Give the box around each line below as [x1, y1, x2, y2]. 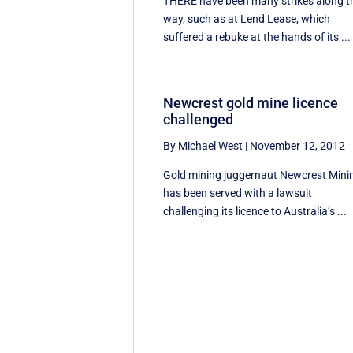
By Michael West [163, 139, 243, 153]
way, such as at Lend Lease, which [163, 12, 331, 25]
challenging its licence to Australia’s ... [163, 205, 347, 218]
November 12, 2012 [250, 139, 346, 153]
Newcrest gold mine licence [163, 95, 339, 112]
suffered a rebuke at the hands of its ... [163, 30, 351, 43]
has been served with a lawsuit [163, 187, 313, 200]
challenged [163, 111, 234, 128]
